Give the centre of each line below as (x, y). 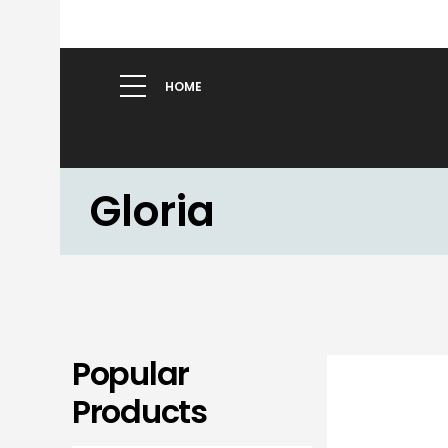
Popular (131, 373)
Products (139, 411)
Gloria (152, 211)
